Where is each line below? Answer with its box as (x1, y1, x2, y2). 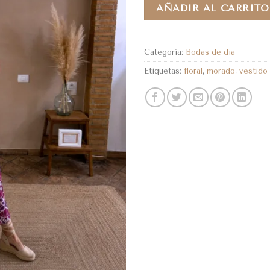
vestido (239, 66, 268, 75)
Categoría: (144, 47, 186, 57)
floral (184, 66, 202, 75)
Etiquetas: (144, 66, 184, 75)
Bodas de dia (186, 47, 235, 57)
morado (207, 66, 235, 75)
